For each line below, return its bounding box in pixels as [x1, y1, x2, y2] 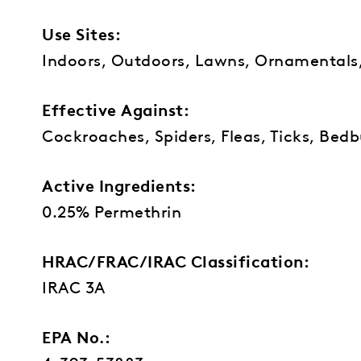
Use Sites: [42, 22, 121, 44]
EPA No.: [42, 325, 110, 347]
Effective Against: [42, 98, 189, 120]
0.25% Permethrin [42, 199, 181, 222]
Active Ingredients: [42, 173, 197, 196]
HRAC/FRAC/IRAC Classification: [42, 249, 309, 272]
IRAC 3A [42, 275, 106, 297]
